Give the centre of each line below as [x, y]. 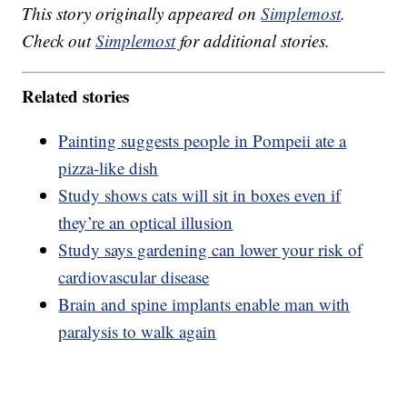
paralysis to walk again [138, 331]
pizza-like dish [109, 167]
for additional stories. [253, 41]
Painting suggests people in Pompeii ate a [203, 140]
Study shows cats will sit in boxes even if [200, 194]
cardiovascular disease [134, 276]
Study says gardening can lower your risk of [211, 249]
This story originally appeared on [142, 14]
